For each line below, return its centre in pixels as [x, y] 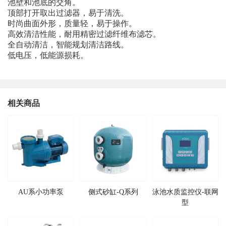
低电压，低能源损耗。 [48, 55]
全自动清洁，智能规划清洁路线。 [68, 45]
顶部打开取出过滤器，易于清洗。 [68, 13]
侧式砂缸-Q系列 [113, 192]
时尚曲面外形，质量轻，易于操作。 [72, 24]
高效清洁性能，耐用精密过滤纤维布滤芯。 [84, 34]
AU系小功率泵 [41, 192]
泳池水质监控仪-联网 [185, 192]
